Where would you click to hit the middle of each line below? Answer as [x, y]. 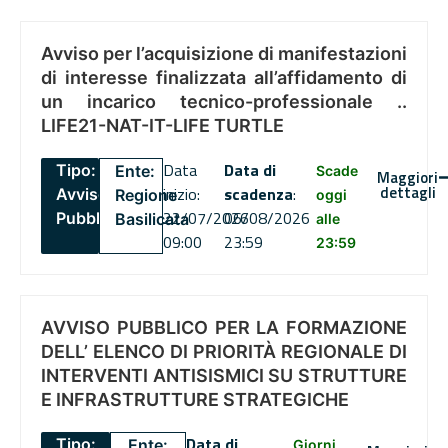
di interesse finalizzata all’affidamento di [224, 78]
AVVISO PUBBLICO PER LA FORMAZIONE [224, 328]
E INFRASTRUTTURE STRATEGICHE [195, 400]
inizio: [181, 194]
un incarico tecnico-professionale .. [224, 102]
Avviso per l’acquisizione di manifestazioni [224, 54]
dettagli [407, 193]
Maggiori [408, 178]
